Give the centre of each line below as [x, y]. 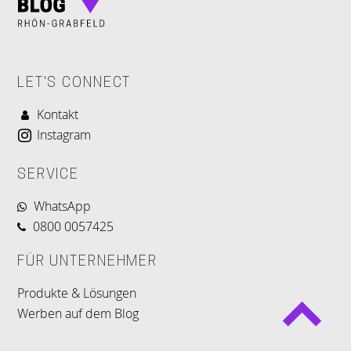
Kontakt [58, 114]
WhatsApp [62, 206]
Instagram [64, 135]
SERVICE [49, 175]
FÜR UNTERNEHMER [88, 262]
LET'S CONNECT [74, 83]
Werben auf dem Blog [78, 313]
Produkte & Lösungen [77, 293]
